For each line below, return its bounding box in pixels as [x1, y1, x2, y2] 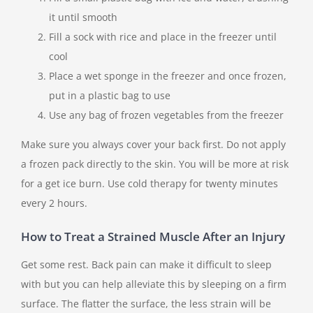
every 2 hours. [21, 196, 87, 210]
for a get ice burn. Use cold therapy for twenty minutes [21, 177, 278, 191]
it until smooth [49, 10, 117, 24]
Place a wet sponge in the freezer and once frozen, [49, 69, 286, 83]
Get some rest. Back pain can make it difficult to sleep [21, 257, 272, 271]
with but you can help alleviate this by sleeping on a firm [21, 277, 286, 291]
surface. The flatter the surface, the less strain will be [21, 296, 271, 310]
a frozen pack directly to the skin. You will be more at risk [21, 157, 289, 171]
